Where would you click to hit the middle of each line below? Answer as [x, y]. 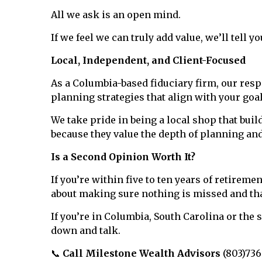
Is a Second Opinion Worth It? [123, 157]
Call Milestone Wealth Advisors [142, 253]
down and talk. [86, 230]
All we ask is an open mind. [116, 15]
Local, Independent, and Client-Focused [148, 60]
